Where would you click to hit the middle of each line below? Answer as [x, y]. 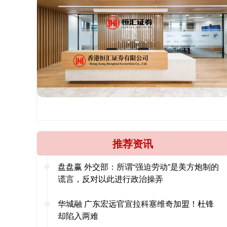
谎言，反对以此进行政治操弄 [110, 178]
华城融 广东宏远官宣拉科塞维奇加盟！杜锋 [136, 203]
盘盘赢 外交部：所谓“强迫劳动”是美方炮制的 [138, 166]
